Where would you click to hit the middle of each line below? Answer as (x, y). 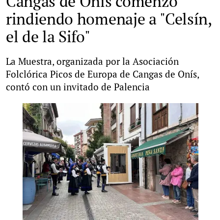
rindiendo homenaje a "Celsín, (109, 19)
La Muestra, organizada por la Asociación (92, 61)
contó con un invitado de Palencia (78, 87)
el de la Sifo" (48, 36)
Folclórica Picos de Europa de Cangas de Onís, (102, 74)
